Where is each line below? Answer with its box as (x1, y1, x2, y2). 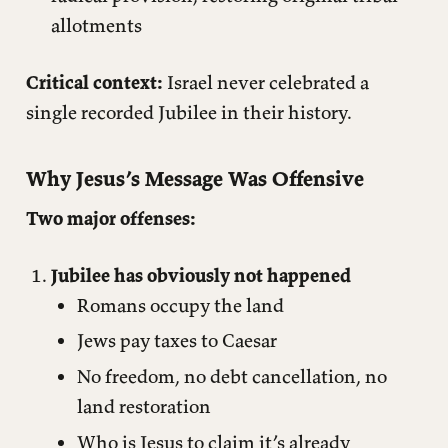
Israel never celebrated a (162, 69, 369, 94)
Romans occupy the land (76, 292, 284, 317)
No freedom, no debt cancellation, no (76, 364, 387, 389)
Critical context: (25, 69, 163, 94)
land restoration (76, 394, 211, 419)
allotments (51, 13, 142, 38)
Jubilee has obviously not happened (51, 262, 351, 287)
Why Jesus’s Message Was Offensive (25, 165, 364, 193)
